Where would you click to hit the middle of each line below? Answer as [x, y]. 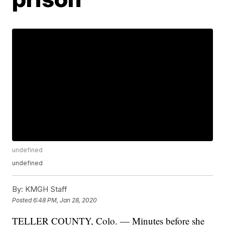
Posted [23, 200]
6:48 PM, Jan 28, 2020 [65, 200]
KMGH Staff [45, 189]
